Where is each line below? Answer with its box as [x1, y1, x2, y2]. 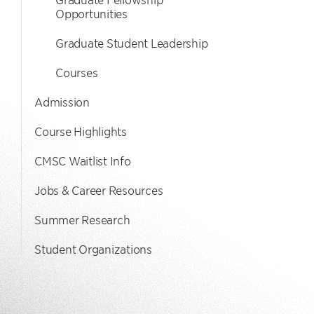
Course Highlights [34, 124, 127, 138]
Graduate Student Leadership [55, 36, 208, 50]
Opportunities [55, 6, 128, 20]
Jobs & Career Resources [34, 183, 163, 197]
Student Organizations [34, 242, 152, 256]
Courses [55, 65, 98, 79]
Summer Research [34, 212, 130, 226]
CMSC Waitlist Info [34, 153, 131, 168]
